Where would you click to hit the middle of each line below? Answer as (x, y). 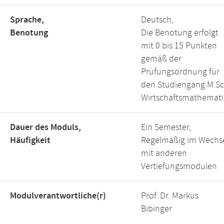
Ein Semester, (166, 127)
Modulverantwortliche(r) (58, 196)
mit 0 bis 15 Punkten (179, 46)
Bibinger (156, 209)
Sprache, (27, 20)
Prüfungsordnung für (180, 72)
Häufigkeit (30, 140)
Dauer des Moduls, (45, 127)
